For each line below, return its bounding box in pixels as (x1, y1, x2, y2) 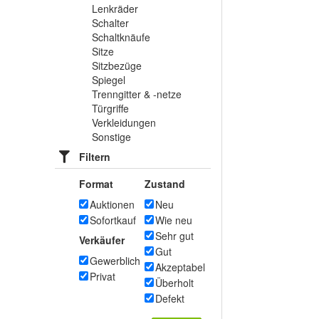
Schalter (92, 16, 129, 30)
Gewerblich (90, 253, 140, 268)
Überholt (155, 276, 194, 290)
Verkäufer (79, 233, 125, 247)
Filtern (79, 150, 110, 164)
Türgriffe (92, 101, 129, 115)
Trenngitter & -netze (92, 87, 182, 101)
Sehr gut (155, 229, 194, 243)
